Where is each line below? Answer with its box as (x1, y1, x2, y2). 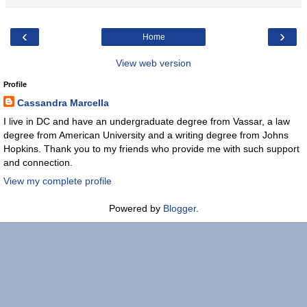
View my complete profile (3, 175, 112, 187)
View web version (116, 57, 191, 69)
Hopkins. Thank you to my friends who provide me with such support (3, 143, 299, 154)
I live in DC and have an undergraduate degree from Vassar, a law (3, 115, 290, 127)
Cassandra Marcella (17, 97, 109, 108)
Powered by (108, 203, 163, 214)
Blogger (162, 203, 196, 214)
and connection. (3, 156, 73, 168)
